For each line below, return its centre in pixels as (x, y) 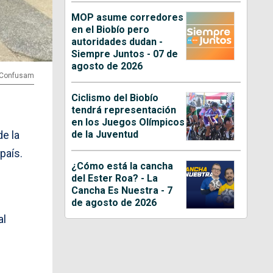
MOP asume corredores (128, 17)
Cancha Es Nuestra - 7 (122, 190)
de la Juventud (105, 134)
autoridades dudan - (117, 41)
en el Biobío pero (111, 29)
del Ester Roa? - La (115, 178)
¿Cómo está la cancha (122, 166)
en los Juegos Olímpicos (128, 122)
